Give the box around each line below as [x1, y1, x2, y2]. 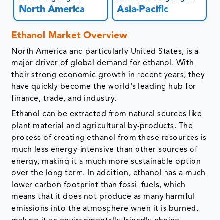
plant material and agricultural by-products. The [11, 122, 193, 131]
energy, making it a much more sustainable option [11, 158, 201, 166]
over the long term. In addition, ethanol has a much [11, 169, 206, 178]
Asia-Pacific [117, 5, 168, 15]
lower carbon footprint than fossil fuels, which [11, 181, 186, 190]
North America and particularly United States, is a [11, 48, 199, 56]
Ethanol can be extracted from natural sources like [11, 110, 202, 119]
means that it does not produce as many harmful [11, 193, 195, 201]
